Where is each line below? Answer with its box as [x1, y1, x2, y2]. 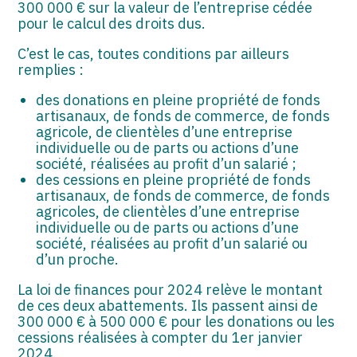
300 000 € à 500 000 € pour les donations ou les [18, 312, 335, 331]
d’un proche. [35, 249, 119, 269]
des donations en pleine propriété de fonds [35, 90, 320, 109]
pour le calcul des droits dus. [18, 14, 206, 33]
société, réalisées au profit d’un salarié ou [35, 233, 308, 253]
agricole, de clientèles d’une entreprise [35, 122, 292, 141]
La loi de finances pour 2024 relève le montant [18, 280, 324, 299]
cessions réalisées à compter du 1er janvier [18, 328, 304, 347]
